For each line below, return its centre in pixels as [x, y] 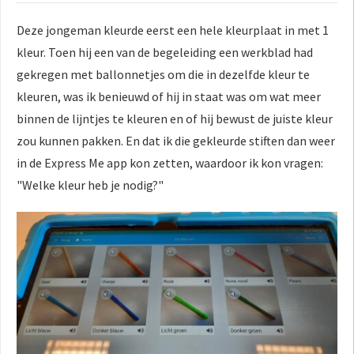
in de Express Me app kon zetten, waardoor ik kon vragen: [170, 163]
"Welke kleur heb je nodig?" [90, 185]
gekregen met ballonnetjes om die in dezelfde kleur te [163, 75]
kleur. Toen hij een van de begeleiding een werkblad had [165, 53]
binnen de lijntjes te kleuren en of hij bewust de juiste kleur [175, 119]
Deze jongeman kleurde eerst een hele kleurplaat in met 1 [173, 30]
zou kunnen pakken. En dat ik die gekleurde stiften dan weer [176, 141]
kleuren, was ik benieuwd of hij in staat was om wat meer [169, 97]
